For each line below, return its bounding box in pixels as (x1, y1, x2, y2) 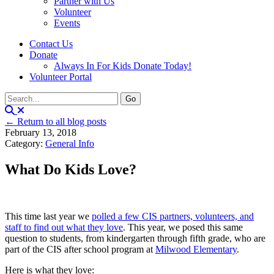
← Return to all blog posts (5, 116, 106, 127)
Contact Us (29, 39, 73, 49)
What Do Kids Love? (5, 161, 136, 177)
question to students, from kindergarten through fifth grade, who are (5, 232, 265, 243)
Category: (5, 138, 45, 149)
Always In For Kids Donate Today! (54, 61, 191, 71)
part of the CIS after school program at (5, 243, 155, 254)
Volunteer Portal (29, 72, 92, 82)
